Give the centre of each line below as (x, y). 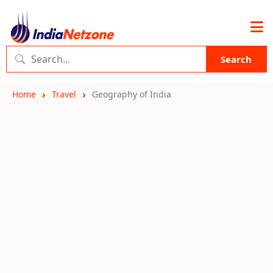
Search (236, 59)
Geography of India (132, 94)
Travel (64, 94)
